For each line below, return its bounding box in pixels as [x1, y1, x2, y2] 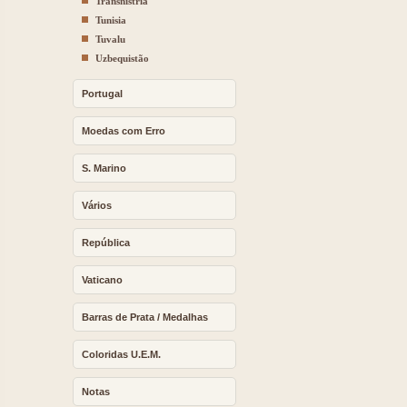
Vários [82, 200, 112, 211]
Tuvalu [95, 34, 125, 45]
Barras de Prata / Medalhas [82, 312, 208, 323]
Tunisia [95, 15, 126, 25]
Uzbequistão [95, 53, 149, 64]
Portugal [82, 88, 123, 99]
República [82, 237, 130, 248]
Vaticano [82, 274, 123, 285]
